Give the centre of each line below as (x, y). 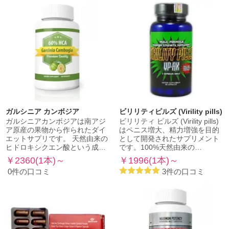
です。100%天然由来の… (160, 148)
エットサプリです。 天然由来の (57, 139)
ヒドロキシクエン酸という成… (56, 148)
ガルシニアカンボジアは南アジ (56, 122)
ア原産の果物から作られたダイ (56, 130)
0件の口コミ (29, 172)
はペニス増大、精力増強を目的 (169, 130)
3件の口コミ (183, 172)
